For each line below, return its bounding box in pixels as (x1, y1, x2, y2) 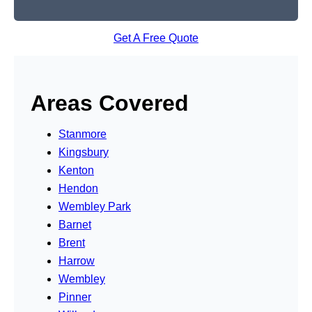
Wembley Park (58, 200, 131, 212)
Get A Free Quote (114, 31, 198, 44)
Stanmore (58, 127, 107, 140)
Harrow (58, 254, 95, 267)
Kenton (58, 164, 94, 176)
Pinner (58, 290, 91, 303)
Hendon (58, 182, 98, 194)
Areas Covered (31, 90, 189, 116)
